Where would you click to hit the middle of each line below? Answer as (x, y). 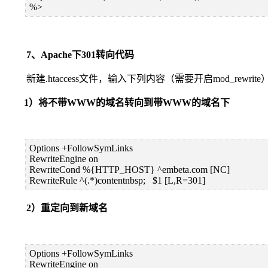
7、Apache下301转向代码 (69, 54)
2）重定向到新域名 (56, 208)
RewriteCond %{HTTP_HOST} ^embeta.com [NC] (129, 169)
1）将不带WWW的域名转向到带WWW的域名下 (117, 102)
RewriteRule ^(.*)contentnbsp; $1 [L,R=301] (117, 180)
